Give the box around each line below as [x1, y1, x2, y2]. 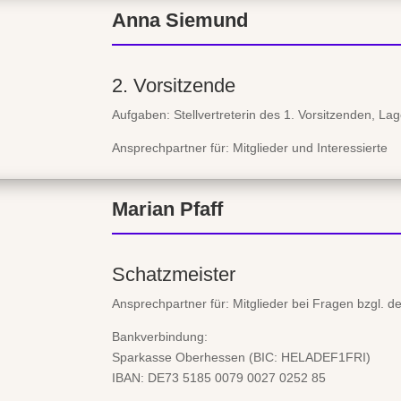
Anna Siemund [112, 9, 248, 32]
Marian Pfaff [112, 197, 223, 220]
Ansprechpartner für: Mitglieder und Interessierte [112, 141, 388, 156]
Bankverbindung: [112, 328, 208, 344]
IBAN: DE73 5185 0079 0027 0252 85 [112, 370, 326, 385]
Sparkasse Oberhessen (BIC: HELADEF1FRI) [112, 349, 371, 364]
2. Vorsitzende [112, 74, 235, 98]
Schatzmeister [112, 262, 235, 286]
